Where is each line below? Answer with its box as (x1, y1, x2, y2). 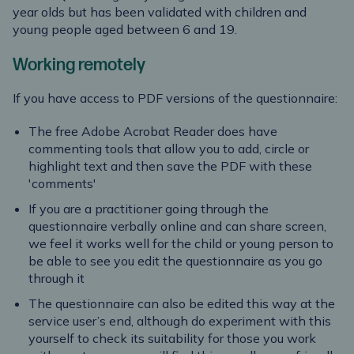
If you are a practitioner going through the (28, 201, 269, 217)
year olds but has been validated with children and (13, 4, 307, 21)
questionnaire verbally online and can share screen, (28, 218, 326, 235)
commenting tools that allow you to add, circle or (28, 141, 309, 157)
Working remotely (13, 55, 145, 77)
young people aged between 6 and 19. (13, 21, 237, 38)
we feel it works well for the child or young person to (28, 235, 333, 252)
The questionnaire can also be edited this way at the (28, 296, 335, 312)
